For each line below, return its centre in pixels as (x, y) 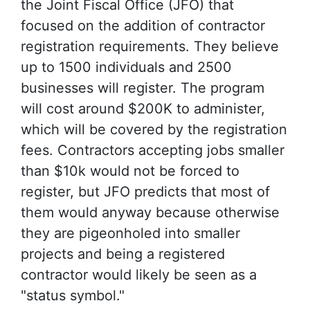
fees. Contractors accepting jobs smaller (153, 150)
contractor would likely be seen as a (139, 275)
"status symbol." (73, 295)
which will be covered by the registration (154, 129)
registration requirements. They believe (150, 46)
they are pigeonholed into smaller (130, 233)
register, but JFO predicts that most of (145, 192)
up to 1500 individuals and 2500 (126, 67)
